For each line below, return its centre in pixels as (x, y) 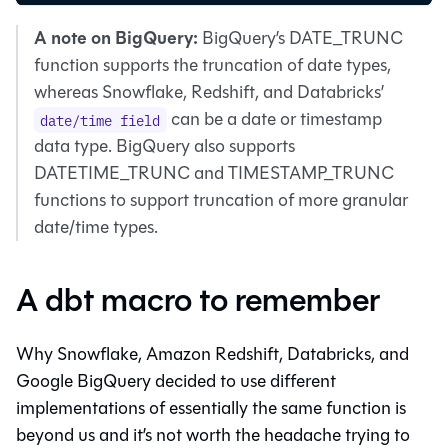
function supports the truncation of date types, (212, 64)
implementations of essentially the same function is (211, 407)
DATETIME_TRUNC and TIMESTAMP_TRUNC (214, 172)
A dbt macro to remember (198, 300)
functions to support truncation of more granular (221, 199)
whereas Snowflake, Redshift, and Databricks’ (209, 91)
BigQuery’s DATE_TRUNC (300, 37)
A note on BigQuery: (116, 37)
